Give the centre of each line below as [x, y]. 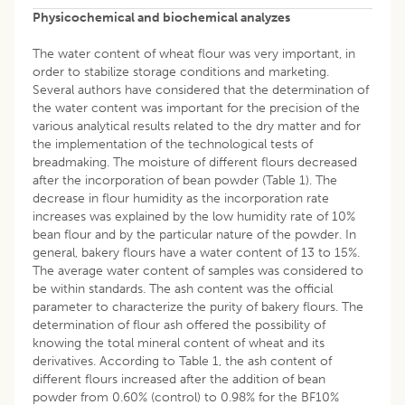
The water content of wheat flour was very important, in [194, 53]
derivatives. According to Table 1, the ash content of [182, 361]
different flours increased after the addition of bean [179, 379]
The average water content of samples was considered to [198, 270]
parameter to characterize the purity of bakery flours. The [198, 306]
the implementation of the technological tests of [173, 144]
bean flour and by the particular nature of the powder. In [194, 234]
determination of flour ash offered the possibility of [179, 325]
